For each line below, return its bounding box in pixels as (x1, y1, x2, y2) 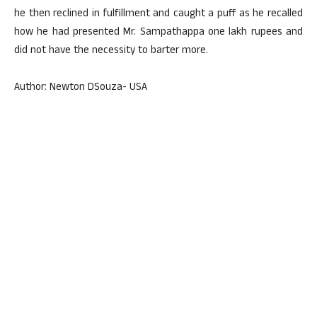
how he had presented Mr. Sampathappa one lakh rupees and (14, 24, 303, 42)
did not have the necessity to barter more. (14, 42, 208, 60)
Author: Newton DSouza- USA (14, 79, 147, 97)
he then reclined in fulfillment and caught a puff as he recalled (14, 6, 303, 23)
